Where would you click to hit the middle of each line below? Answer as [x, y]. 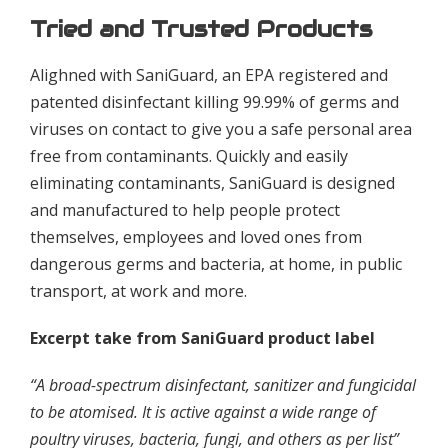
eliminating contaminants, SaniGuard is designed [212, 182]
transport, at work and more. [138, 290]
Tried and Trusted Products [201, 28]
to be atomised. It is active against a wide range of [203, 411]
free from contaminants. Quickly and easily [189, 155]
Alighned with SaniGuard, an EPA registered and [209, 74]
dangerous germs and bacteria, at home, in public [216, 263]
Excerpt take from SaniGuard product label [202, 337]
